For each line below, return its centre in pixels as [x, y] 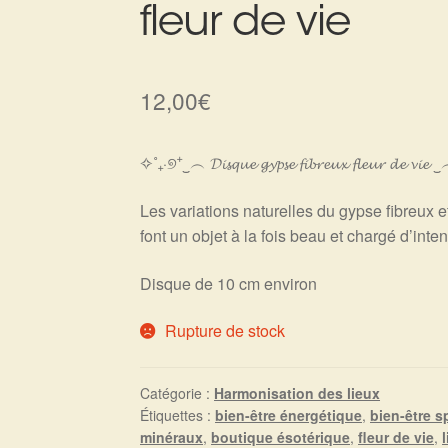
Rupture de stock [224, 331]
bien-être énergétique [289, 414]
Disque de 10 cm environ [229, 283]
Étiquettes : [178, 414]
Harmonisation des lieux [297, 392]
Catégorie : [177, 392]
